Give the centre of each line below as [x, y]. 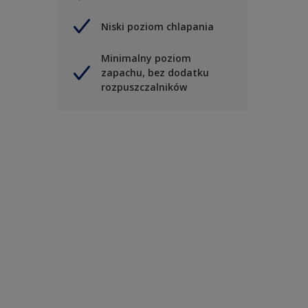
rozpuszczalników [144, 87]
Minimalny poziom [146, 58]
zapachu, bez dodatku [155, 73]
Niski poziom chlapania [157, 26]
